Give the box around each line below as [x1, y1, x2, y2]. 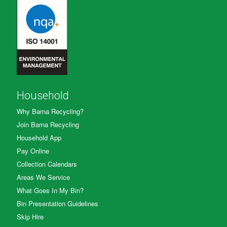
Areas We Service [17, 172, 70, 182]
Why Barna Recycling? [17, 106, 84, 116]
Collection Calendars [17, 159, 77, 169]
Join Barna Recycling [17, 119, 79, 129]
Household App [17, 132, 61, 142]
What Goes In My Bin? [17, 185, 84, 195]
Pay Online [17, 145, 49, 156]
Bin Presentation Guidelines [17, 198, 98, 208]
